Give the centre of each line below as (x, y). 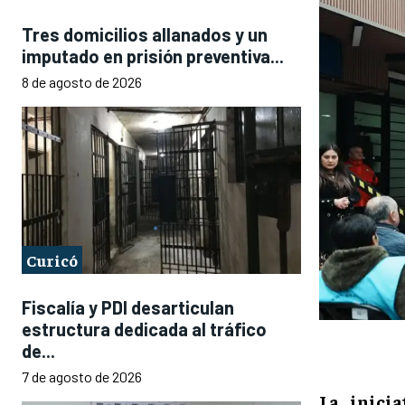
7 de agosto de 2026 (82, 377)
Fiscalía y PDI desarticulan (128, 308)
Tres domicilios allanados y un (145, 34)
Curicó (52, 260)
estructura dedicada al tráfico (144, 330)
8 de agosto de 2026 (82, 81)
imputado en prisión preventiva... (153, 56)
